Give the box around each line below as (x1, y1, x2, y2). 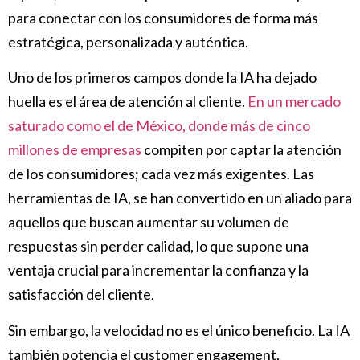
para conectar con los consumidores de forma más (8, 8, 318, 27)
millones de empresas (8, 141, 141, 159)
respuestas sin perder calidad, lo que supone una (8, 237, 309, 256)
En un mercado (247, 92, 341, 111)
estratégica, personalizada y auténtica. (8, 32, 248, 51)
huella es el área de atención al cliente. (8, 92, 247, 111)
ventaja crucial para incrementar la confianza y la (8, 261, 309, 280)
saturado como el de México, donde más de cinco (8, 117, 310, 135)
